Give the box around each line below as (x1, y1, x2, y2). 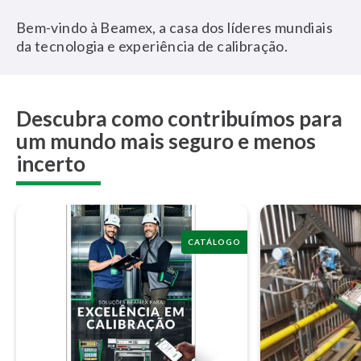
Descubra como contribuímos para (16, 106, 342, 131)
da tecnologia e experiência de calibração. (16, 37, 288, 55)
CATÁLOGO (187, 236, 241, 247)
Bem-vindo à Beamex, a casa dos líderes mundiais (16, 19, 333, 36)
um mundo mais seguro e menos (16, 128, 316, 154)
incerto (16, 151, 85, 176)
